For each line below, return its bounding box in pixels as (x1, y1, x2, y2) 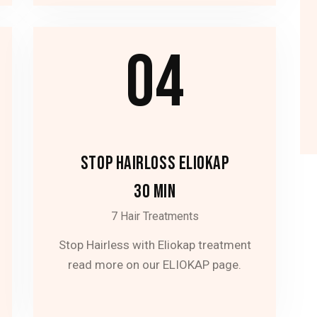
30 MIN (134, 180, 176, 203)
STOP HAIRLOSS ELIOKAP (80, 151, 229, 175)
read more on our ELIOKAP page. (68, 258, 242, 272)
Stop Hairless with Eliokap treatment (58, 238, 251, 253)
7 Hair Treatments (110, 209, 199, 224)
